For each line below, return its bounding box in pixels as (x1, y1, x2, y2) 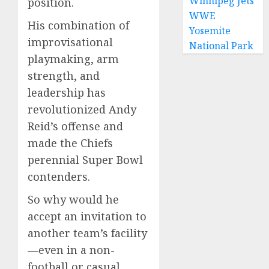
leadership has (28, 85, 106, 100)
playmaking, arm (28, 51, 119, 66)
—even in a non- (28, 242, 115, 257)
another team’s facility (28, 225, 147, 240)
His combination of (28, 17, 129, 32)
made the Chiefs (28, 135, 113, 150)
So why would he (28, 192, 119, 207)
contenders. (28, 169, 90, 184)
